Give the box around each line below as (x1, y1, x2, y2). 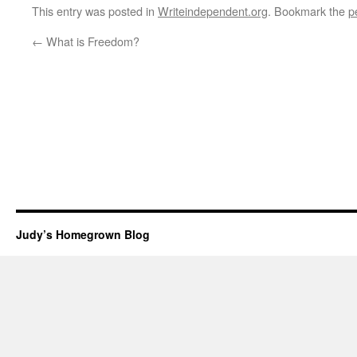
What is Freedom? (43, 33, 139, 49)
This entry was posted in (32, 2, 158, 19)
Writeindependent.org (158, 2, 268, 19)
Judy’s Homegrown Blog (16, 226, 150, 242)
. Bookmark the (268, 2, 348, 19)
